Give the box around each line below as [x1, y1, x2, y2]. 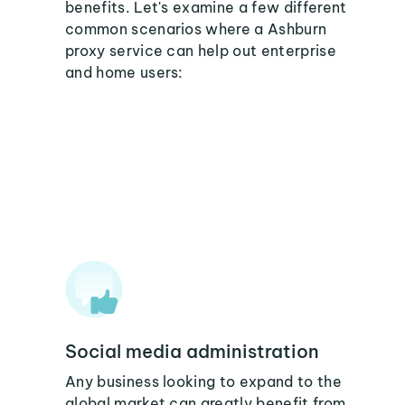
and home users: [65, 63, 184, 81]
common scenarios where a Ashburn [65, 20, 327, 38]
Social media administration [65, 340, 319, 363]
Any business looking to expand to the [65, 372, 342, 391]
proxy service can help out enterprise [65, 42, 336, 60]
